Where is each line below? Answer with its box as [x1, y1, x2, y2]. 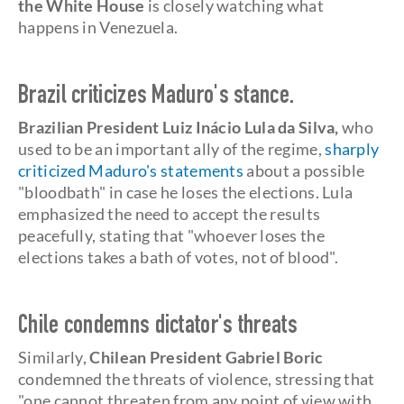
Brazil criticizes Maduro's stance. [18, 85, 295, 110]
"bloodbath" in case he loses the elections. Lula [18, 182, 353, 202]
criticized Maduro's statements [18, 161, 247, 180]
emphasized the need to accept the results [18, 204, 321, 224]
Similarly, [18, 347, 90, 367]
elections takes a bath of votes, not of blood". [18, 247, 339, 267]
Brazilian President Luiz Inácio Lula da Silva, [18, 117, 339, 137]
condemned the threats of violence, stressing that [18, 369, 375, 389]
